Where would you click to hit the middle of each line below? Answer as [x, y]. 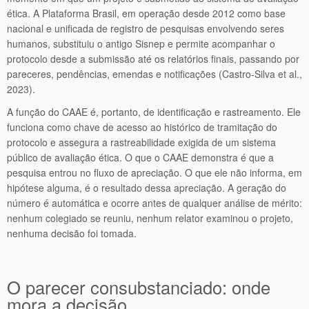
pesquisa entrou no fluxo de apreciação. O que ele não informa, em [154, 172]
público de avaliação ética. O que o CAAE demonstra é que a [140, 157]
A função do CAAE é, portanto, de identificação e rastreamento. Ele [154, 112]
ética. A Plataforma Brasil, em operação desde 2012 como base [146, 13]
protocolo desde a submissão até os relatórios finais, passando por [153, 59]
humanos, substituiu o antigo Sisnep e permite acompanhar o [141, 43]
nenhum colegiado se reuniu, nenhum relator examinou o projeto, [150, 218]
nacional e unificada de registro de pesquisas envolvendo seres [146, 28]
